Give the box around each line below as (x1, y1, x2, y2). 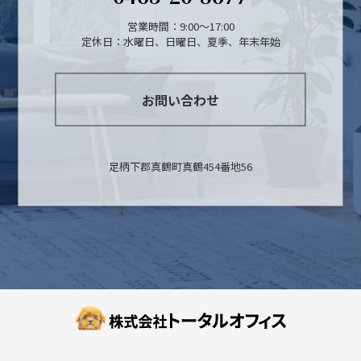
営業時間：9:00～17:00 (127, 18, 234, 34)
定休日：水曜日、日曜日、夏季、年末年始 (81, 33, 280, 49)
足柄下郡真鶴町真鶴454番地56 (109, 158, 252, 174)
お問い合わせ (141, 89, 219, 110)
